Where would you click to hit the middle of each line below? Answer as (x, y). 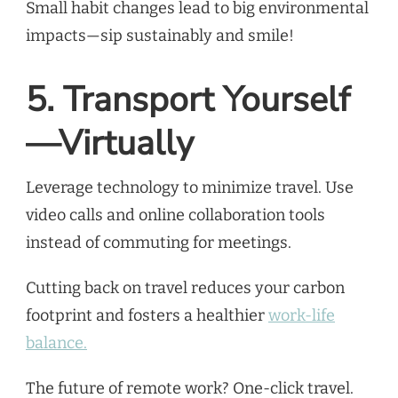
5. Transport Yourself (188, 100)
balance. (56, 343)
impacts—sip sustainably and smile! (160, 36)
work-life (302, 316)
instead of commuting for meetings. (159, 243)
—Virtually (110, 144)
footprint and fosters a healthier (147, 316)
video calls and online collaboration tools (175, 215)
